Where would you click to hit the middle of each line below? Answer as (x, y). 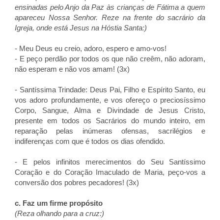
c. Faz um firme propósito (59, 203)
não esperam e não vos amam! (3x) (72, 69)
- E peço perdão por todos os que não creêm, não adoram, (110, 59)
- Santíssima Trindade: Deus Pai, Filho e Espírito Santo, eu (110, 90)
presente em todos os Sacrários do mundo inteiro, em (110, 121)
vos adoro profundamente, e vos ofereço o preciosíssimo (110, 100)
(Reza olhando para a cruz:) (59, 213)
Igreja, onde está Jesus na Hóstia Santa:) (81, 28)
